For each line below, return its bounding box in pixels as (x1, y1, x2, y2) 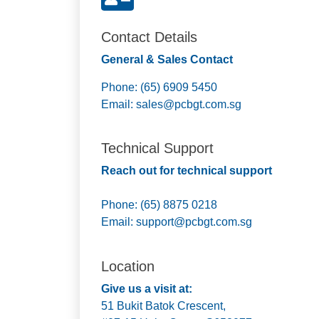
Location (101, 258, 155, 274)
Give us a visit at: (101, 282, 192, 295)
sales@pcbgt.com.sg (133, 98, 241, 110)
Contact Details (101, 29, 197, 46)
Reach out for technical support (101, 164, 272, 177)
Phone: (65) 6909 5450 (101, 80, 217, 93)
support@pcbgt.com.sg (136, 216, 252, 229)
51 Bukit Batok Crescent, (101, 299, 226, 312)
